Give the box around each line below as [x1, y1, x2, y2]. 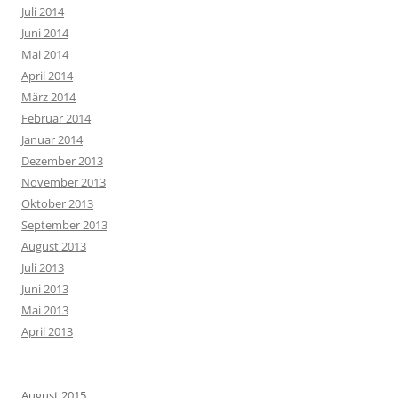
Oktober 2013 [21, 195, 93, 211]
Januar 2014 [21, 131, 83, 147]
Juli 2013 [21, 259, 64, 275]
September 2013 [21, 217, 107, 233]
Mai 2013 [21, 302, 68, 318]
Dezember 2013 [21, 153, 103, 169]
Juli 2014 [21, 4, 64, 20]
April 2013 [21, 323, 73, 339]
